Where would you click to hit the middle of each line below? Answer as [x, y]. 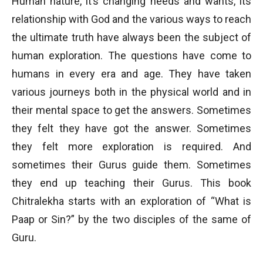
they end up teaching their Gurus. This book [131, 183]
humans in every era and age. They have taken [131, 74]
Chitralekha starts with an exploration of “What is [131, 201]
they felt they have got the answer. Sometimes [131, 128]
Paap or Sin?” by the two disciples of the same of [131, 219]
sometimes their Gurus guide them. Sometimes [131, 165]
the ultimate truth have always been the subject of [131, 37]
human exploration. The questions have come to [131, 55]
